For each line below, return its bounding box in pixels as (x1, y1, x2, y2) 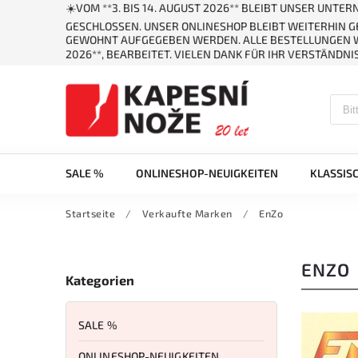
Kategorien (66, 272, 134, 288)
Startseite (66, 207, 115, 220)
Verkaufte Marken (141, 207, 233, 220)
